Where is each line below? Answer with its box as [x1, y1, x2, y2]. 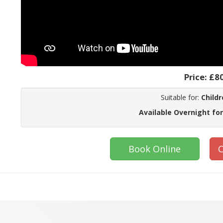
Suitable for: [160, 93, 201, 103]
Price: [184, 71, 210, 83]
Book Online [128, 143, 181, 155]
